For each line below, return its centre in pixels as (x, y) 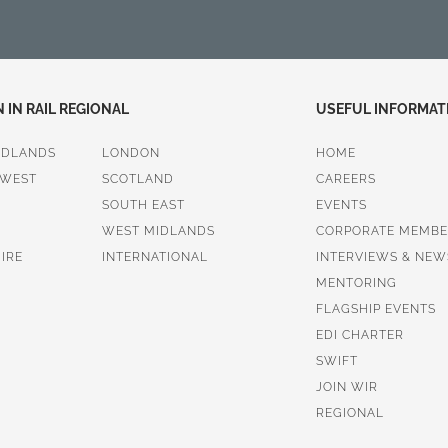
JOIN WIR (346, 386)
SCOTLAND (137, 178)
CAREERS (345, 178)
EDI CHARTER (359, 334)
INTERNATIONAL (154, 256)
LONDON (130, 152)
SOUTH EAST (143, 204)
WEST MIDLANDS (158, 230)
